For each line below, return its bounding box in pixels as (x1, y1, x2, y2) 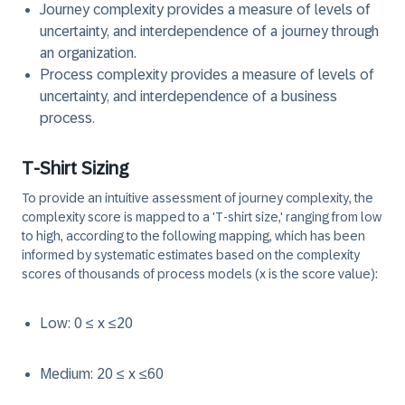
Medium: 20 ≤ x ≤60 (40, 366, 164, 381)
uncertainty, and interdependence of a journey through (40, 24, 379, 39)
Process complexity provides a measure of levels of (40, 67, 374, 82)
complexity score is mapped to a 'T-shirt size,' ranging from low (22, 210, 381, 224)
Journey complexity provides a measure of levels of (40, 2, 371, 17)
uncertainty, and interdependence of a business (40, 89, 337, 104)
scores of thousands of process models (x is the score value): (22, 267, 378, 281)
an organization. (40, 45, 137, 61)
